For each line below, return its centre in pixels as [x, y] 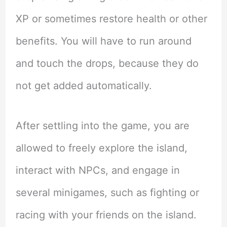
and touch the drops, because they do [107, 64]
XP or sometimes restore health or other [111, 19]
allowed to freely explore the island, [101, 148]
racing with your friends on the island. [106, 215]
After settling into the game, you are [102, 126]
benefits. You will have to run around [103, 41]
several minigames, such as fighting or [107, 193]
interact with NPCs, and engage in [98, 171]
